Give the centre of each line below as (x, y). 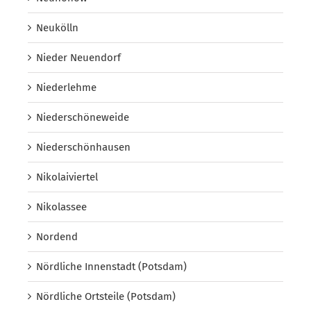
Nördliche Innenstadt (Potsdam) (111, 266)
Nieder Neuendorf (78, 57)
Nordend (57, 236)
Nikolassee (61, 207)
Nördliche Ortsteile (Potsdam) (106, 296)
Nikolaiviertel (67, 177)
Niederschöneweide (83, 117)
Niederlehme (66, 87)
